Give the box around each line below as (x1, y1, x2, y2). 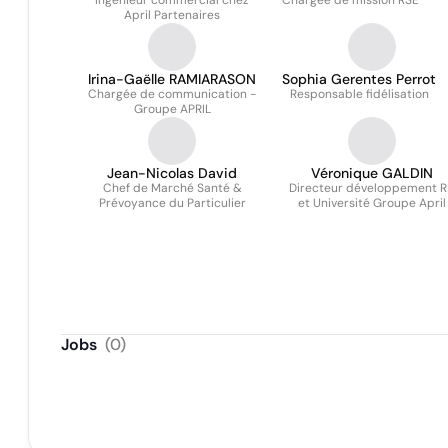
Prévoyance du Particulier (98, 195, 246, 211)
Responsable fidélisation (289, 86, 429, 102)
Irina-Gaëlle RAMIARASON (88, 70, 256, 88)
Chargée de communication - (88, 86, 256, 102)
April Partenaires (124, 7, 220, 23)
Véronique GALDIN (311, 164, 433, 182)
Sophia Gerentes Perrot (282, 70, 436, 88)
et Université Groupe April (298, 195, 446, 211)
